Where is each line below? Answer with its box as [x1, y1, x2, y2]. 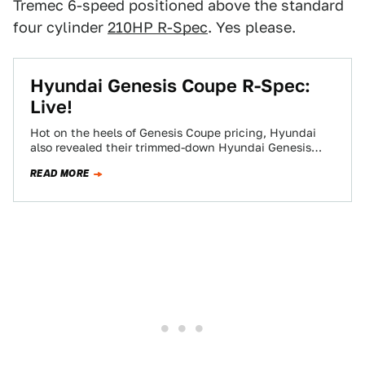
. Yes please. [208, 19, 296, 36]
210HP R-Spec [108, 19, 208, 36]
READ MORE [30, 166, 90, 181]
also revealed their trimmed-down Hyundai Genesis [30, 141, 311, 154]
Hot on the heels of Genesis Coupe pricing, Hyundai [30, 126, 316, 139]
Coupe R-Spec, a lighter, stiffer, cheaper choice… [30, 156, 299, 169]
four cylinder [13, 19, 108, 36]
